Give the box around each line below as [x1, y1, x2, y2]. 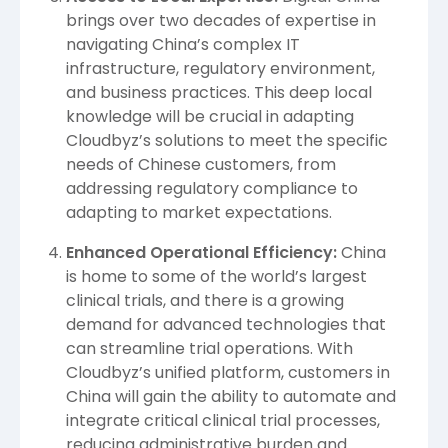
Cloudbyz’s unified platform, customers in [66, 361, 390, 385]
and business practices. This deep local [66, 81, 372, 105]
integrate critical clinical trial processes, [66, 409, 380, 433]
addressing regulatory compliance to [66, 177, 358, 201]
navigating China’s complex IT [66, 33, 300, 57]
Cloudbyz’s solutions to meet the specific [66, 129, 388, 153]
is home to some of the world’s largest [66, 265, 367, 289]
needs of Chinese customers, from [66, 153, 336, 177]
